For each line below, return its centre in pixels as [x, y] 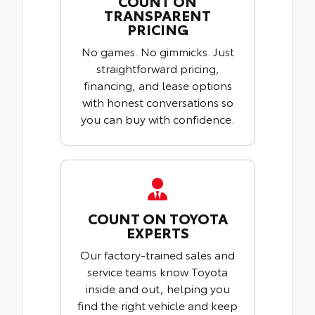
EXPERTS [157, 232]
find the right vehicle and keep [157, 304]
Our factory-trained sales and [157, 254]
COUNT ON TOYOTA [157, 218]
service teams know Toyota [157, 271]
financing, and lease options [157, 84]
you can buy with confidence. [157, 118]
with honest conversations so [157, 101]
